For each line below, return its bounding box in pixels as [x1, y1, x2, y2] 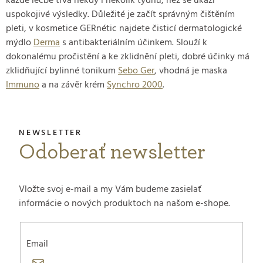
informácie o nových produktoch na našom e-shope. [19, 196, 230, 212]
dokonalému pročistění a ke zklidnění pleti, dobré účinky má [6, 49, 249, 65]
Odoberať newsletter [19, 141, 205, 163]
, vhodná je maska [154, 63, 227, 79]
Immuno [6, 77, 39, 93]
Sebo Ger [118, 63, 154, 79]
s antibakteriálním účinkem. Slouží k [60, 35, 207, 51]
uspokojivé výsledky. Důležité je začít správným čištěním [6, 7, 235, 23]
